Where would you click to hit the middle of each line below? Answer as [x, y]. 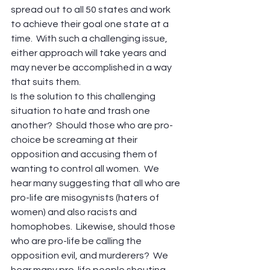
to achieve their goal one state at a [91, 24]
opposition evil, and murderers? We [90, 255]
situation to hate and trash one [81, 111]
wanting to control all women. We [86, 168]
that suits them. [46, 82]
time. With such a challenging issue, [90, 38]
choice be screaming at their [75, 140]
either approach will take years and [89, 53]
